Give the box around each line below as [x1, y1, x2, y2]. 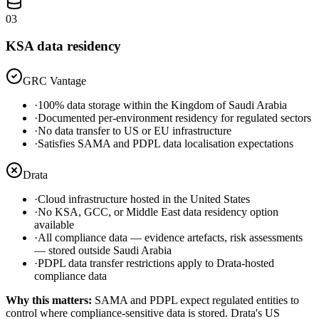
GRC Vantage [23, 75, 86, 87]
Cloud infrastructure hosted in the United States [38, 193, 250, 205]
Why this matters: [6, 294, 95, 306]
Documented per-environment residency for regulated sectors [38, 112, 311, 124]
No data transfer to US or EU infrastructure [38, 125, 231, 137]
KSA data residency [6, 38, 121, 54]
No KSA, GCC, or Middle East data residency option [38, 206, 278, 218]
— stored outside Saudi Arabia [34, 244, 172, 256]
